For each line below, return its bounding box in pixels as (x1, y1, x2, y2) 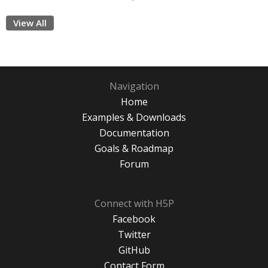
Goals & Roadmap (95, 142, 173, 155)
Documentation (99, 126, 169, 139)
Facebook (112, 212, 156, 226)
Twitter (117, 228, 151, 241)
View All (13, 17, 47, 29)
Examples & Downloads (82, 111, 186, 124)
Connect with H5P (94, 197, 174, 210)
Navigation (109, 80, 159, 93)
